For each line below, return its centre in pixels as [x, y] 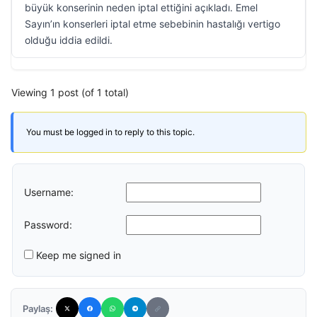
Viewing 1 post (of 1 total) [70, 92]
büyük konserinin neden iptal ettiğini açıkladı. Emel [141, 7]
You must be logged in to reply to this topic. [110, 132]
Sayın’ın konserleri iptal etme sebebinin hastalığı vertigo [152, 24]
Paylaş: [38, 309]
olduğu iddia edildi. [69, 40]
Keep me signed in [79, 255]
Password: [48, 224]
